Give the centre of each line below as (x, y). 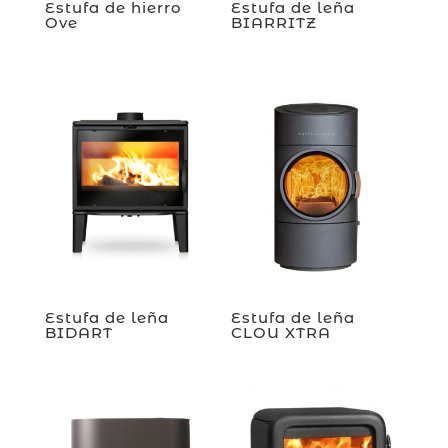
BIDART (78, 333)
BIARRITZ (274, 23)
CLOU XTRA (281, 333)
